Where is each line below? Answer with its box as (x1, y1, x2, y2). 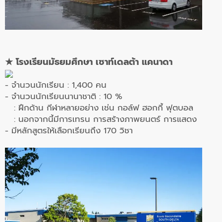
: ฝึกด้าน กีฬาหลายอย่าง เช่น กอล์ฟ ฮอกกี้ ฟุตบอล (5, 101, 193, 114)
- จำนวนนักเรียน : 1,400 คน (5, 78, 107, 91)
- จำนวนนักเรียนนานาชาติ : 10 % (5, 90, 128, 103)
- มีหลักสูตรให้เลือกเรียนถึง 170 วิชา (5, 124, 133, 137)
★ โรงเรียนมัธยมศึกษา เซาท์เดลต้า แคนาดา (5, 55, 172, 69)
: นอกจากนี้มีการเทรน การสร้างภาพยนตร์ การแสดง (5, 112, 200, 125)
